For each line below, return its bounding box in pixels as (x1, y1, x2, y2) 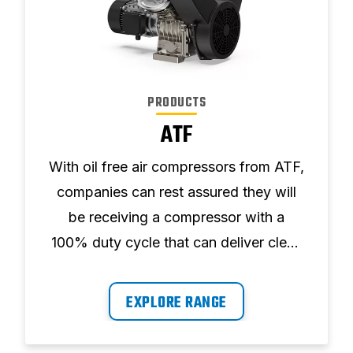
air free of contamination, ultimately (61, 259, 292, 277)
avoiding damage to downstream (69, 284, 284, 302)
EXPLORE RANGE (126, 291, 227, 316)
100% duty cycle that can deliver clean (50, 234, 303, 251)
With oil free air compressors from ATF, (49, 158, 304, 176)
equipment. (140, 310, 213, 327)
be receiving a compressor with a (69, 209, 284, 226)
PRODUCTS (147, 93, 206, 114)
